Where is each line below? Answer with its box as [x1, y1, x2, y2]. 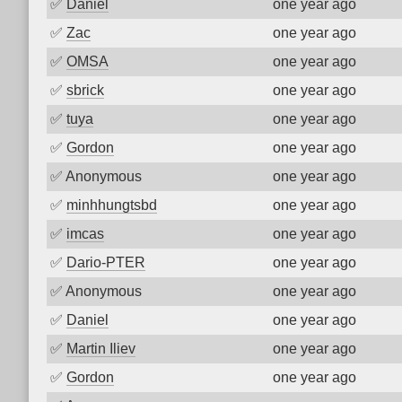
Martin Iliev [66, 341, 135, 356]
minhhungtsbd [66, 197, 157, 213]
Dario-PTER [66, 255, 145, 270]
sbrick [66, 83, 104, 98]
